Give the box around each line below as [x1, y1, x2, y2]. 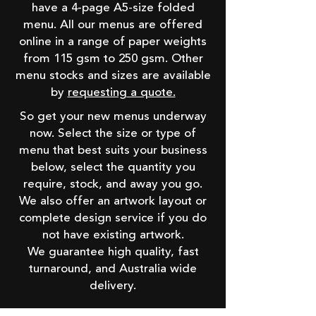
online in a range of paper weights [19, 36, 207, 48]
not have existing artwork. [42, 229, 184, 241]
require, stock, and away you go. [23, 178, 202, 190]
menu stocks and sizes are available [15, 70, 211, 82]
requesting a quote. [67, 87, 176, 99]
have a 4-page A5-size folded [31, 2, 195, 14]
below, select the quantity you [30, 162, 195, 174]
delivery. [90, 280, 136, 292]
